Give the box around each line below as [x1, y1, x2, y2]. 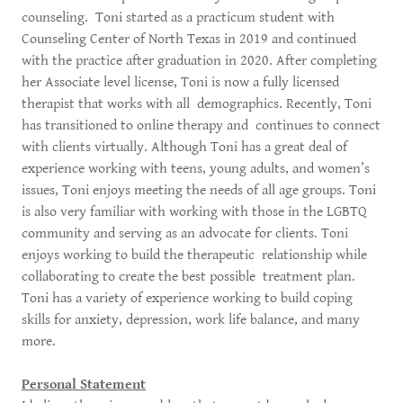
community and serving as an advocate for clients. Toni [22, 225, 348, 242]
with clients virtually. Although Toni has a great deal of [22, 139, 347, 156]
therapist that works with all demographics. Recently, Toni [22, 95, 372, 112]
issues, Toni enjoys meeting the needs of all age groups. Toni [22, 182, 376, 199]
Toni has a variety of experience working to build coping [22, 290, 353, 307]
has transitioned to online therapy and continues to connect [22, 117, 381, 134]
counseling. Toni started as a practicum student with [22, 9, 335, 26]
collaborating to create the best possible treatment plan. [22, 268, 355, 285]
